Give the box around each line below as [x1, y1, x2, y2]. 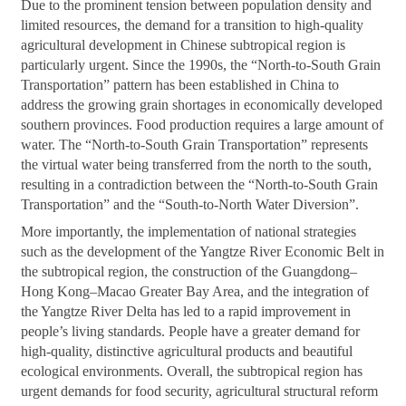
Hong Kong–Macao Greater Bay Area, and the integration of [21, 283, 370, 299]
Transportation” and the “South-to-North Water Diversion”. [21, 196, 360, 212]
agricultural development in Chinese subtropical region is [21, 36, 346, 53]
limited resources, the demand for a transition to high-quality [21, 16, 364, 33]
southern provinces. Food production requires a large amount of [21, 116, 384, 132]
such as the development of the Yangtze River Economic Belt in [21, 243, 385, 259]
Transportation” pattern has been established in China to [21, 76, 340, 92]
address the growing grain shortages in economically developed [21, 96, 383, 112]
